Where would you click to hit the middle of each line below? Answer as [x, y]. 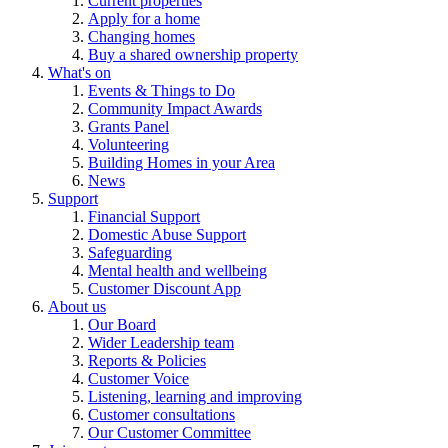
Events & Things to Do [161, 91]
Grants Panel [128, 127]
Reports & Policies [147, 361]
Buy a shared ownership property [193, 55]
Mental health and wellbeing [177, 271]
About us [77, 307]
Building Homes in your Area [181, 163]
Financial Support [144, 217]
